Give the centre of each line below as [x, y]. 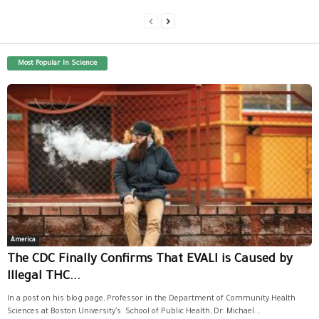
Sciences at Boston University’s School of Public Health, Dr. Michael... [134, 312]
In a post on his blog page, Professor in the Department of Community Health [151, 299]
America [23, 241]
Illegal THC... [44, 278]
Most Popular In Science [57, 64]
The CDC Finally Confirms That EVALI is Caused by [150, 261]
